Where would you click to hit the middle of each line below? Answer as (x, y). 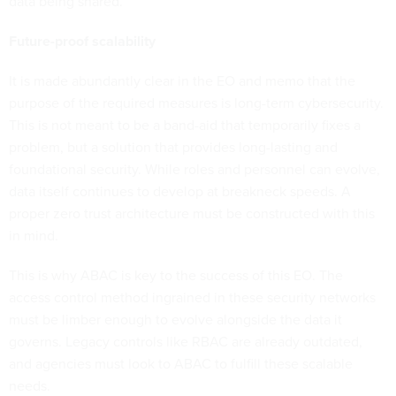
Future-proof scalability (82, 42)
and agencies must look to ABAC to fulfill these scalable (181, 364)
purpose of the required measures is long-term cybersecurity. (196, 103)
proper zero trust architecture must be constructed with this (192, 214)
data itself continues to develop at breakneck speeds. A (180, 192)
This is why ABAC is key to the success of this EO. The (176, 276)
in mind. (37, 236)
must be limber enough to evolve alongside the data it (175, 320)
